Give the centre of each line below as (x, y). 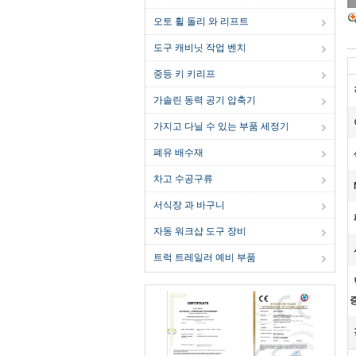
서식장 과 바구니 (189, 205)
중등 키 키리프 (184, 74)
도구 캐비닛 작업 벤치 (200, 48)
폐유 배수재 (178, 153)
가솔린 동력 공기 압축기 (205, 100)
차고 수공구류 (183, 179)
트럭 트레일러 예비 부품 (205, 257)
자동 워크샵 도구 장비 (200, 231)
